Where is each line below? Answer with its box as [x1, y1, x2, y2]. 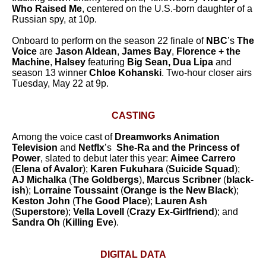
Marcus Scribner [147, 175, 221, 185]
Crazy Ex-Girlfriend [129, 207, 214, 217]
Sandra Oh [12, 217, 60, 227]
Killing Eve [65, 217, 113, 227]
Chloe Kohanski [87, 68, 161, 78]
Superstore [15, 207, 65, 217]
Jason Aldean [55, 46, 117, 56]
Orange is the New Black [123, 185, 233, 195]
